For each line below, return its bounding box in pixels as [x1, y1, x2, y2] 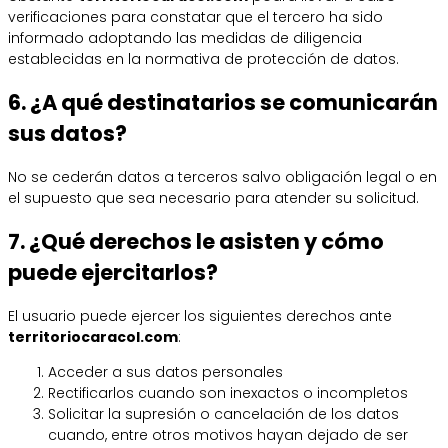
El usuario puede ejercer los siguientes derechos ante [8, 305, 392, 326]
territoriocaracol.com [8, 326, 178, 347]
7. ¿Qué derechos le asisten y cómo [8, 227, 384, 257]
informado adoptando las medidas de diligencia [8, 27, 362, 48]
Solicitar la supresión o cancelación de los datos [48, 403, 399, 424]
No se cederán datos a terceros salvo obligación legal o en [8, 166, 437, 187]
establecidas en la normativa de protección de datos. [8, 48, 399, 69]
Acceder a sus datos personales [48, 361, 283, 382]
